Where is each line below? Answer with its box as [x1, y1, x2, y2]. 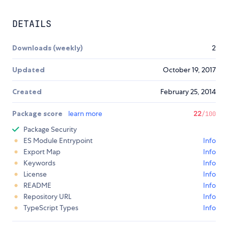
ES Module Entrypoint [23, 136, 93, 146]
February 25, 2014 [160, 87, 216, 97]
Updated [12, 65, 45, 75]
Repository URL [23, 192, 71, 202]
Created [12, 87, 42, 97]
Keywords [23, 158, 55, 168]
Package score [12, 109, 64, 119]
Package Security [23, 125, 77, 134]
